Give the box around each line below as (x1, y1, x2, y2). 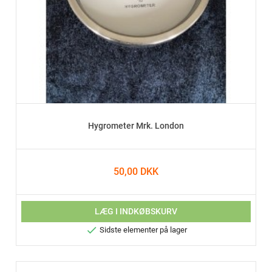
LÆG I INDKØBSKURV (94, 206, 177, 217)
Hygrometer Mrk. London (88, 121, 184, 132)
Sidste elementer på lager (97, 225, 187, 235)
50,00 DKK (114, 166, 158, 178)
